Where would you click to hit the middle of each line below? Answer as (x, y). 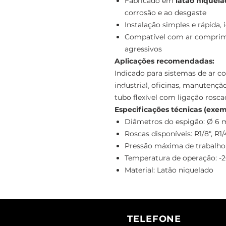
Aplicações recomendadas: (164, 61)
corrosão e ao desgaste (165, 12)
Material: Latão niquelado (169, 170)
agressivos (143, 49)
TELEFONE (154, 219)
